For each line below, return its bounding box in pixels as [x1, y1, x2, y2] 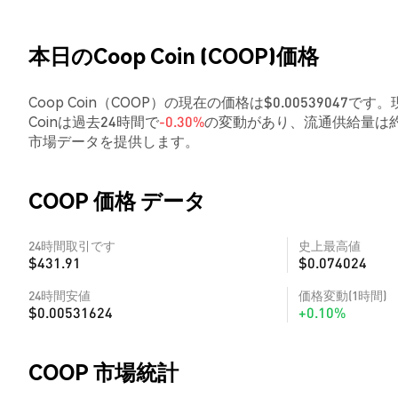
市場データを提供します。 [28, 131, 199, 150]
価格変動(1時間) [298, 287, 386, 303]
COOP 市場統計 [28, 358, 179, 386]
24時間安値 [28, 287, 91, 303]
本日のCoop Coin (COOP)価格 [28, 42, 319, 69]
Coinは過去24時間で [28, 112, 159, 131]
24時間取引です [28, 237, 115, 253]
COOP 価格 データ [28, 187, 206, 214]
